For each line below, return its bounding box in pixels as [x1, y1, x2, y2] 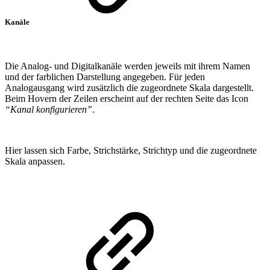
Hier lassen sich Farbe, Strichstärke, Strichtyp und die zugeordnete [5, 145, 257, 155]
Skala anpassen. [5, 155, 65, 166]
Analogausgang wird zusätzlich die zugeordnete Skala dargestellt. [5, 82, 254, 93]
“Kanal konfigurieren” [5, 104, 92, 115]
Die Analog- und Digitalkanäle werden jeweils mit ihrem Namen [5, 60, 250, 71]
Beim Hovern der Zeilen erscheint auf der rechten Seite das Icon [5, 93, 248, 104]
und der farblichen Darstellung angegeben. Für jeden [5, 71, 205, 82]
